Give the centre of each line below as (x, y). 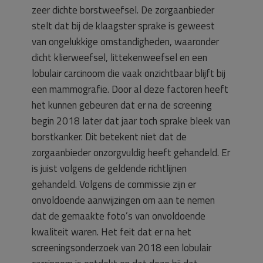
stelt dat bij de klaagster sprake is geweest (123, 26)
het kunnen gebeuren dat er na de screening (122, 105)
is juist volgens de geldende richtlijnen (109, 168)
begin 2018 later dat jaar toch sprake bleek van (131, 121)
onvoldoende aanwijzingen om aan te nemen (123, 200)
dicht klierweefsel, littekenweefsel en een (119, 58)
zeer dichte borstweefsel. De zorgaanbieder (123, 10)
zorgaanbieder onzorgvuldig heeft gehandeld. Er (131, 153)
